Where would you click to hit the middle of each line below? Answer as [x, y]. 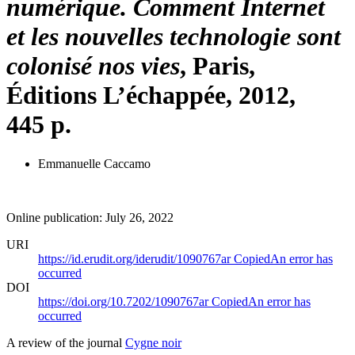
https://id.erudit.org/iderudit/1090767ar [136, 258]
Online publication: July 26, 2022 [90, 217]
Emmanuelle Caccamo [94, 163]
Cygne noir [153, 342]
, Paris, [218, 66]
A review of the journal [66, 342]
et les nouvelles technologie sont [174, 37]
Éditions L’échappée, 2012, [151, 95]
